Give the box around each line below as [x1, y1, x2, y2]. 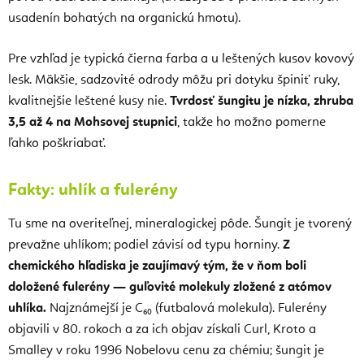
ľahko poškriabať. [8, 136, 106, 150]
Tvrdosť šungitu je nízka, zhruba [170, 94, 353, 108]
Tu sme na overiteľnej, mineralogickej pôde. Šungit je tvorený [8, 217, 352, 231]
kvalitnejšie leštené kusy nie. [8, 94, 170, 108]
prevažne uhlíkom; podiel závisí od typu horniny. [8, 238, 283, 252]
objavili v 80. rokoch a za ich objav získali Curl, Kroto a [8, 323, 316, 336]
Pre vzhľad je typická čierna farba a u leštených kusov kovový [8, 52, 354, 66]
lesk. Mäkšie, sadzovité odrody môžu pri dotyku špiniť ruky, [8, 73, 340, 87]
